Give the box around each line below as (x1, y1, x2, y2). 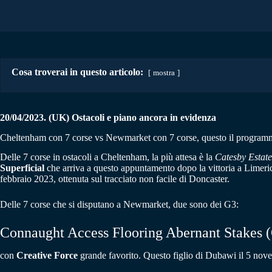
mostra (153, 68, 175, 77)
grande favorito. (78, 250, 143, 261)
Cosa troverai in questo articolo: (12, 66, 143, 77)
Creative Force (16, 250, 78, 261)
